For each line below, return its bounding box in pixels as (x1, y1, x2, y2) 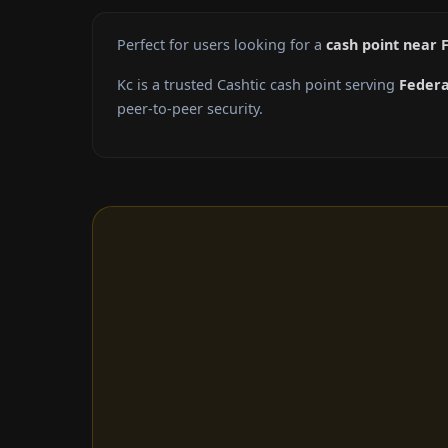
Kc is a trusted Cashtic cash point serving (117, 75, 399, 95)
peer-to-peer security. (117, 99, 263, 119)
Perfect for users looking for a (117, 35, 326, 55)
